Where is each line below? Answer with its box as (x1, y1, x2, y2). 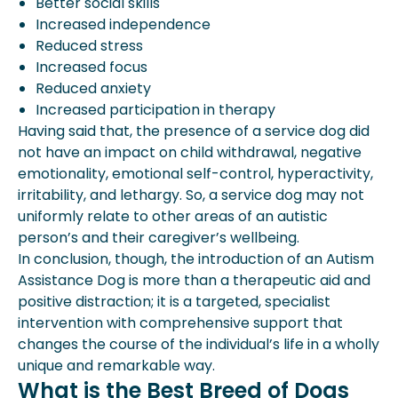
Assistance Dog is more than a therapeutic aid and (18, 270, 370, 291)
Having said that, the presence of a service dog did (18, 121, 370, 141)
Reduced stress (36, 36, 143, 56)
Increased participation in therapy (36, 99, 275, 120)
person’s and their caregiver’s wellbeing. (18, 227, 303, 248)
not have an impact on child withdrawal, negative (18, 142, 362, 163)
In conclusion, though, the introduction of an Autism (18, 249, 374, 269)
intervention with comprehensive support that (18, 313, 343, 333)
